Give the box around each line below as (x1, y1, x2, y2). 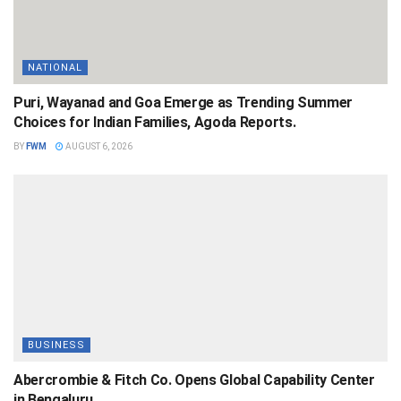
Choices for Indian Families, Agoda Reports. (13, 114, 296, 131)
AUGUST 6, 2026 (64, 141, 132, 151)
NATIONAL (28, 62, 82, 73)
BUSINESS (28, 339, 85, 351)
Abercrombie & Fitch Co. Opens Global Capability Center (13, 371, 375, 388)
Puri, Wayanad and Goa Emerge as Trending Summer (13, 94, 353, 111)
